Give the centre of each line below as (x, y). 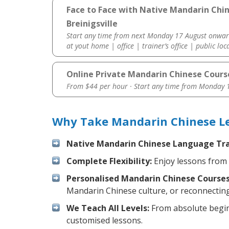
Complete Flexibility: (109, 161)
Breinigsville (92, 24)
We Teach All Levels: (108, 208)
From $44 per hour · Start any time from (132, 86)
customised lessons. (105, 221)
